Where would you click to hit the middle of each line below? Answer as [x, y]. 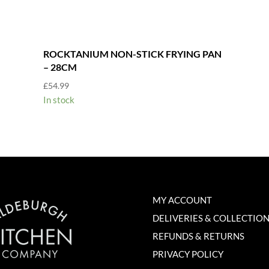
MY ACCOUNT [182, 200]
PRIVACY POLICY [188, 254]
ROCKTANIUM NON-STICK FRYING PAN [132, 53]
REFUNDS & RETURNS [198, 236]
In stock [59, 99]
